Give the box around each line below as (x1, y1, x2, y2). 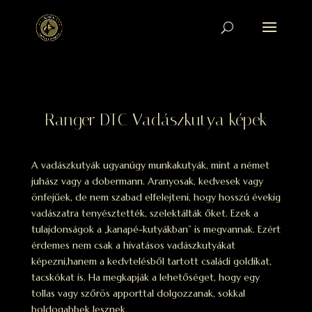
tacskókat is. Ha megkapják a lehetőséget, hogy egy (31, 271, 260, 283)
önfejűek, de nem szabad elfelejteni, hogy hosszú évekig (31, 191, 281, 203)
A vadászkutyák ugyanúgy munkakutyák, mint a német (31, 159, 270, 171)
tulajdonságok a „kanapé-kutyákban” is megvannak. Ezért (31, 223, 281, 235)
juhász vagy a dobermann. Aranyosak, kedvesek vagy (31, 175, 263, 187)
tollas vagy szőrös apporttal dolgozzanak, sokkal (31, 287, 245, 299)
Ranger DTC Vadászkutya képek (45, 110, 267, 130)
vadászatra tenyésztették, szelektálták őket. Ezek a (31, 207, 258, 219)
